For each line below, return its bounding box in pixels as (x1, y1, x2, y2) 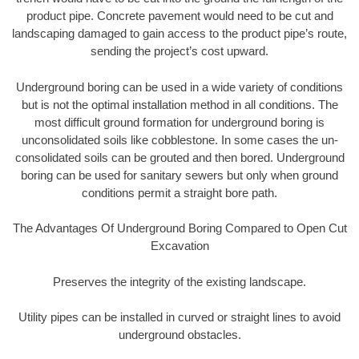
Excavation (150, 239, 209, 253)
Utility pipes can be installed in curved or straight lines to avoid (18, 310, 341, 325)
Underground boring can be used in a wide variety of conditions (16, 79, 343, 94)
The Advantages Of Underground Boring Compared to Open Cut (12, 221, 347, 236)
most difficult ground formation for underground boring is (34, 115, 325, 129)
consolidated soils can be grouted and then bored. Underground (14, 150, 345, 164)
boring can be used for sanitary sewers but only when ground (21, 167, 338, 182)
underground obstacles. (118, 328, 241, 342)
